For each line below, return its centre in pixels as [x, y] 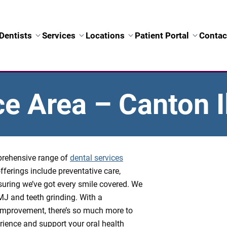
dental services [97, 158]
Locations [105, 35]
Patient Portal [162, 35]
